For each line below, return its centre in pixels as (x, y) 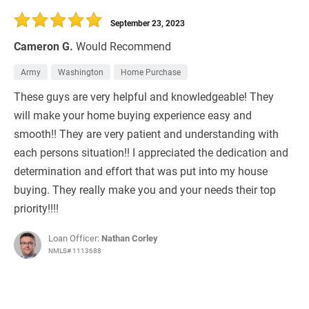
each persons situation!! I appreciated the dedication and (151, 152)
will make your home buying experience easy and (133, 115)
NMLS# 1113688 (75, 251)
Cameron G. (43, 46)
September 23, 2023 (148, 23)
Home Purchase (151, 72)
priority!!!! (36, 208)
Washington (81, 72)
